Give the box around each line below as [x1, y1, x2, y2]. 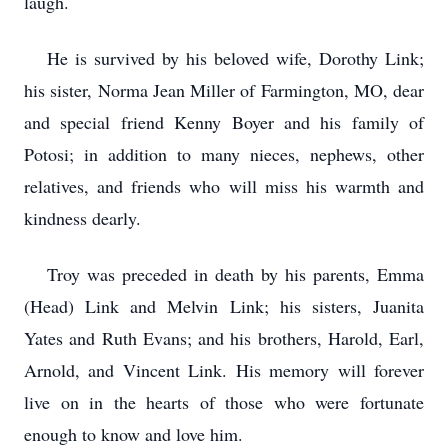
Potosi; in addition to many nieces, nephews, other [24, 142, 424, 166]
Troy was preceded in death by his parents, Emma [24, 262, 424, 286]
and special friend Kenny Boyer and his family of [24, 110, 424, 134]
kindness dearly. [24, 206, 141, 230]
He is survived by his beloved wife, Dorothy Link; [24, 46, 424, 70]
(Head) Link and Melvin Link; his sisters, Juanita [24, 294, 424, 318]
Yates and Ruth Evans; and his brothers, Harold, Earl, [24, 326, 424, 350]
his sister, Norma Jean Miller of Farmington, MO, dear [24, 78, 424, 102]
